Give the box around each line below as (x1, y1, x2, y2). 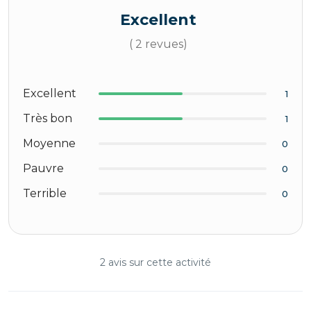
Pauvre (23, 162, 64, 175)
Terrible (23, 187, 67, 200)
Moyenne (23, 137, 76, 150)
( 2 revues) (129, 37, 187, 51)
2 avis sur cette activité (100, 256, 211, 269)
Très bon (23, 112, 72, 125)
